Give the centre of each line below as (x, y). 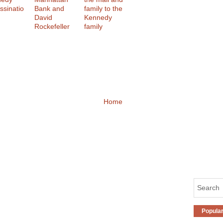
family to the (103, 8)
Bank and (49, 8)
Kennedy (98, 17)
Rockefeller (52, 26)
